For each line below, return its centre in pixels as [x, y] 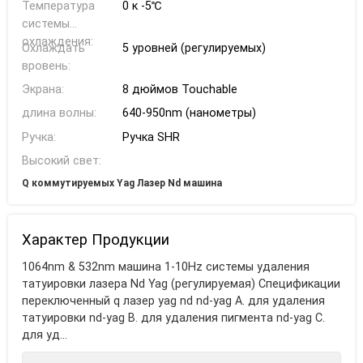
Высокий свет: [61, 161]
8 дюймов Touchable [179, 90]
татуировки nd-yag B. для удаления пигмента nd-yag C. [173, 318]
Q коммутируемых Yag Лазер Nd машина [122, 184]
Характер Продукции [95, 239]
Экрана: [43, 90]
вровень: [46, 66]
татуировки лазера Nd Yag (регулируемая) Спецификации [181, 284]
